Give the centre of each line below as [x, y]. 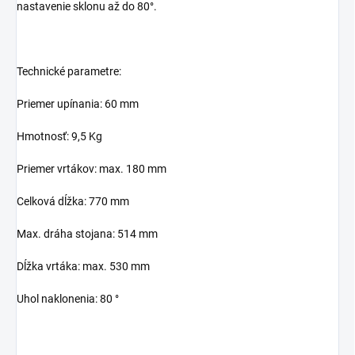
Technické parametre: [69, 71]
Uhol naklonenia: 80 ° [68, 298]
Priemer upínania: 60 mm [78, 103]
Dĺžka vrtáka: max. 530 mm [83, 266]
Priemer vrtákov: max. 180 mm [92, 168]
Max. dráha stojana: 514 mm [87, 233]
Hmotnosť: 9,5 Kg [59, 136]
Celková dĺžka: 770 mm [73, 201]
